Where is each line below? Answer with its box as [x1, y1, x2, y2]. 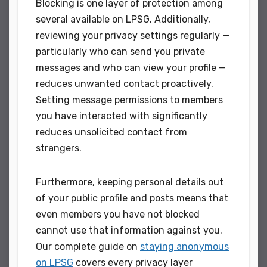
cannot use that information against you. [36, 224, 222, 236]
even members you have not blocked [36, 208, 200, 220]
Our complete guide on [36, 240, 140, 252]
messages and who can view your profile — [36, 61, 226, 73]
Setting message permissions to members [36, 94, 223, 105]
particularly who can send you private [36, 45, 205, 57]
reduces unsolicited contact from [36, 126, 187, 138]
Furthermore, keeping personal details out [36, 176, 223, 188]
